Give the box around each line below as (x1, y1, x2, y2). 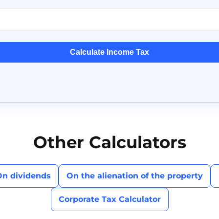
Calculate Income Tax (70, 48, 149, 57)
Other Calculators (33, 131, 186, 153)
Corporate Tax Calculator (58, 194, 161, 204)
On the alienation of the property (66, 171, 203, 180)
